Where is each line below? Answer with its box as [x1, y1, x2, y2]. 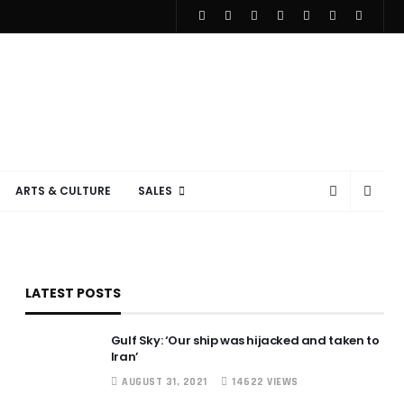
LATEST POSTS [24, 284, 121, 302]
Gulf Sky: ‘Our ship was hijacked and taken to [110, 332, 380, 349]
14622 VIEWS [232, 375, 298, 389]
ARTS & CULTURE [14, 183, 111, 198]
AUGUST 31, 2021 [122, 375, 207, 389]
